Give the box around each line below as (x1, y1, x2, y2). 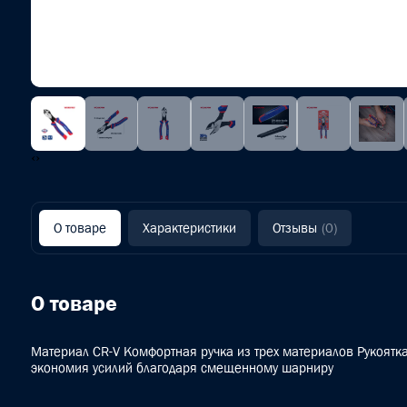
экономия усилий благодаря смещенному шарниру (30, 360, 333, 375)
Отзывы (272, 220, 317, 235)
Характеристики (142, 220, 236, 235)
